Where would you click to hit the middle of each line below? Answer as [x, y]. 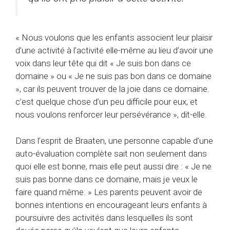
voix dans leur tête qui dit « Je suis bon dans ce [103, 63]
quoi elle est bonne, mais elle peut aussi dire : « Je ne [113, 166]
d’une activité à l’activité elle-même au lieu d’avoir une [114, 51]
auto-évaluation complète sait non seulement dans [111, 153]
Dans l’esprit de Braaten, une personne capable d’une [114, 140]
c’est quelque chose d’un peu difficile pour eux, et [107, 102]
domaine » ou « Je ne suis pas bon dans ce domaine [113, 76]
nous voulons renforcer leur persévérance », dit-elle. [111, 115]
